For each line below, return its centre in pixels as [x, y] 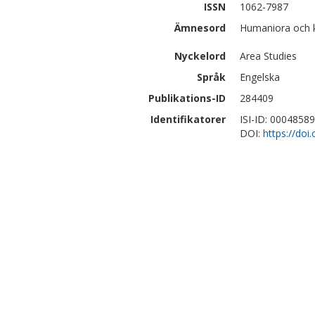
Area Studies [268, 56]
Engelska [260, 77]
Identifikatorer [188, 119]
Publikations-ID [187, 98]
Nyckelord [200, 56]
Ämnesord [200, 28]
